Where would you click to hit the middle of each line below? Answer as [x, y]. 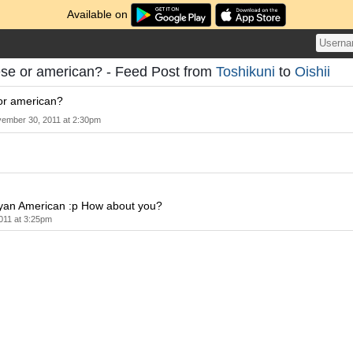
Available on [99, 14]
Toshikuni [245, 72]
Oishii [312, 72]
